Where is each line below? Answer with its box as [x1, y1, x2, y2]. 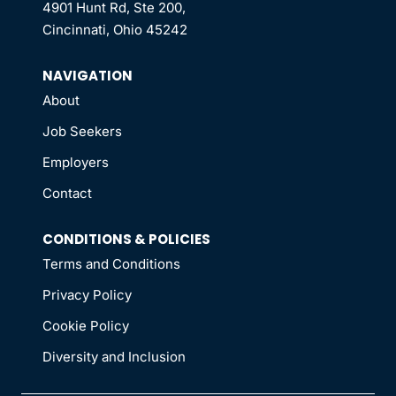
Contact [42, 185, 92, 202]
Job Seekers [42, 123, 122, 141]
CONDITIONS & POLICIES [42, 230, 210, 249]
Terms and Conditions [42, 255, 180, 273]
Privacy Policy [42, 286, 132, 304]
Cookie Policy [42, 317, 129, 335]
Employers [42, 154, 109, 171]
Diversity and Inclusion [42, 348, 186, 366]
